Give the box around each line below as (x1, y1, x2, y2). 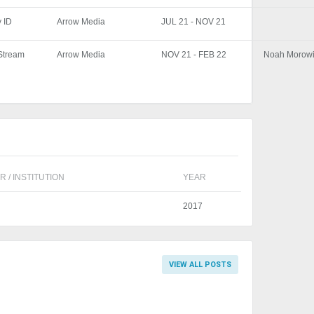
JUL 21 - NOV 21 (161, 17, 226, 27)
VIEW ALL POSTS (169, 259, 231, 269)
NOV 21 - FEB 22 (161, 50, 227, 60)
